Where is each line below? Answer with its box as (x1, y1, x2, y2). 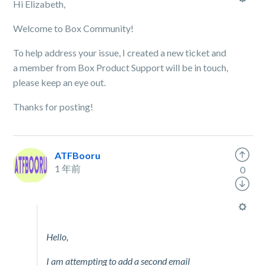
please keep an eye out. (13, 77, 108, 88)
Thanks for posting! (13, 101, 94, 112)
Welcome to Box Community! (13, 23, 136, 34)
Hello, (46, 231, 69, 242)
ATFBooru (55, 150, 101, 161)
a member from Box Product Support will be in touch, (13, 62, 229, 73)
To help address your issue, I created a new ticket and (13, 47, 227, 58)
